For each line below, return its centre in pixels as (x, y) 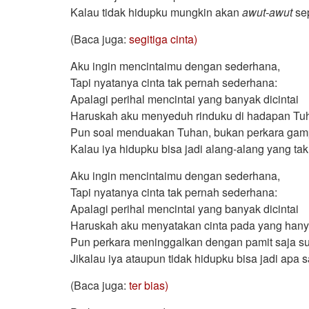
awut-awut (269, 12)
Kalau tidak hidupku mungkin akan (156, 12)
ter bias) (149, 285)
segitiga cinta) (163, 39)
